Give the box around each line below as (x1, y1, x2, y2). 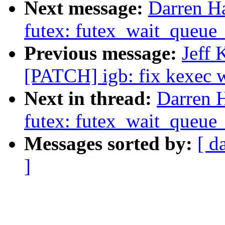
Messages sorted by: (24, 133, 197, 155)
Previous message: (24, 42, 182, 64)
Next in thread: (24, 87, 157, 109)
